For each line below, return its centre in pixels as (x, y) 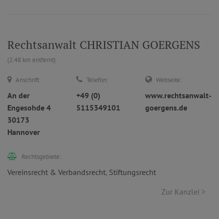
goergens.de (166, 108)
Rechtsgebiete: (41, 157)
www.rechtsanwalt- (178, 95)
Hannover (24, 132)
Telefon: (97, 80)
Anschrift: (28, 80)
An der (19, 95)
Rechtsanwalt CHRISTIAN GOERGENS (104, 45)
